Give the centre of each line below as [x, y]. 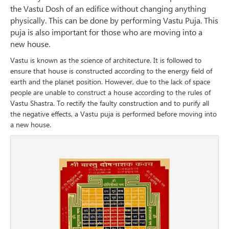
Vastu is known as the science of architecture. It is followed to [106, 60]
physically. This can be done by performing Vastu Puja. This [114, 20]
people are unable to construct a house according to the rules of [110, 93]
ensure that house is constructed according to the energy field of [111, 71]
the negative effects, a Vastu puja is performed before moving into [113, 114]
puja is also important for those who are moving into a [106, 32]
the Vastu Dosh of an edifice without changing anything [108, 9]
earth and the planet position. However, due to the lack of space [110, 82]
